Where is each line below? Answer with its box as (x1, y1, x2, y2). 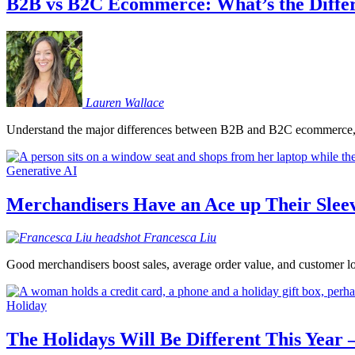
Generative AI (6, 163, 77, 177)
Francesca (143, 231, 197, 245)
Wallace (124, 95, 164, 109)
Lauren (86, 95, 121, 109)
